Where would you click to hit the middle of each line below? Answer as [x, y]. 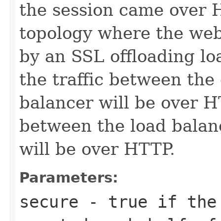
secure [49, 202]
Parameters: [69, 177]
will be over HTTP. [97, 149]
